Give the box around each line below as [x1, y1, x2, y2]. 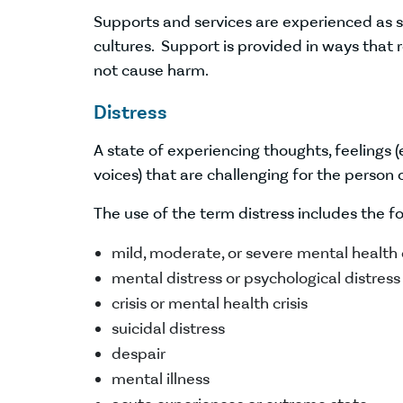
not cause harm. [94, 60, 209, 80]
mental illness [112, 369, 210, 389]
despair [112, 344, 166, 363]
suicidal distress [112, 318, 225, 338]
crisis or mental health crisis [112, 293, 308, 313]
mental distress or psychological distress [112, 268, 400, 288]
